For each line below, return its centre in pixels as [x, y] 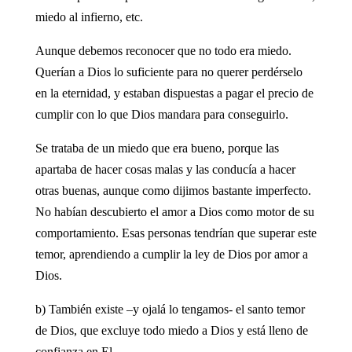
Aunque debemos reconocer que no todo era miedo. [163, 50]
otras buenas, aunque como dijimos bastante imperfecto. [173, 190]
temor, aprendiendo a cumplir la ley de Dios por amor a [171, 254]
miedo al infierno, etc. [89, 16]
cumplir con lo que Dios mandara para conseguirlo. [161, 114]
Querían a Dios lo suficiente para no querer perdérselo [169, 71]
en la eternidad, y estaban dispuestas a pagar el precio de [174, 93]
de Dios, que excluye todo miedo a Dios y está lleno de [171, 330]
